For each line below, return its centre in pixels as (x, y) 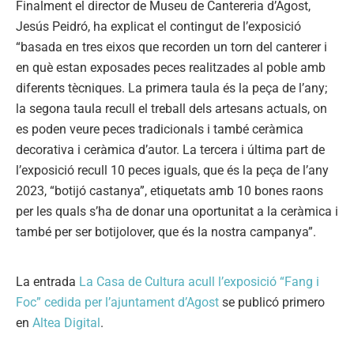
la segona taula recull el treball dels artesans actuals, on (171, 108)
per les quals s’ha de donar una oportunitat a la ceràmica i (177, 211)
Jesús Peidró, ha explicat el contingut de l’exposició (158, 26)
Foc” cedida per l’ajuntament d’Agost (117, 302)
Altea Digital (66, 322)
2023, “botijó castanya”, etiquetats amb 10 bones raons (169, 190)
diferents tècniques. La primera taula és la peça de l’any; (171, 88)
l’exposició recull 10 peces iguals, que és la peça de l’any (172, 170)
